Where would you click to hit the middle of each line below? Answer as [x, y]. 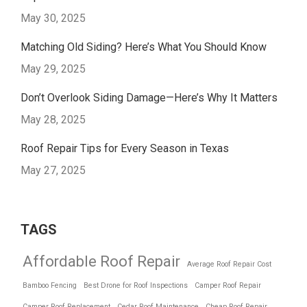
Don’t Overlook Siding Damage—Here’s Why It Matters [149, 98]
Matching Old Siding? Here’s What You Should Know [144, 47]
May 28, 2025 [53, 120]
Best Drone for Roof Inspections [136, 285]
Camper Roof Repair [228, 285]
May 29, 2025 [53, 69]
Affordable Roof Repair [101, 261]
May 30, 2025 [53, 18]
